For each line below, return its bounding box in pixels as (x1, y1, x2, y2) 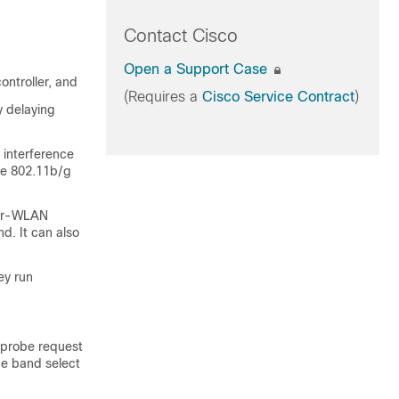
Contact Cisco (123, 26, 238, 45)
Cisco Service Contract (201, 89, 354, 104)
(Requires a (123, 89, 202, 104)
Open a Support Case (123, 61, 272, 77)
